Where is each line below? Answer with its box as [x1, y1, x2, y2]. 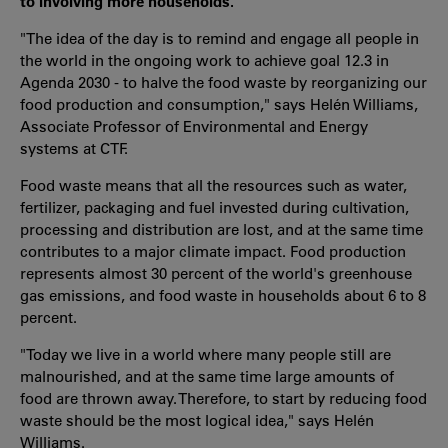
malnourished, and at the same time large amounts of [20, 366, 394, 386]
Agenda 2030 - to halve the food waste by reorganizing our [20, 72, 427, 92]
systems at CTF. [20, 138, 128, 158]
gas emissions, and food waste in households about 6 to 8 [20, 285, 426, 305]
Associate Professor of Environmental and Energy [20, 116, 368, 136]
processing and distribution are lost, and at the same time [20, 219, 423, 239]
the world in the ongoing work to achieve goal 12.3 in [20, 50, 389, 70]
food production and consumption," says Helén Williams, [20, 94, 418, 114]
